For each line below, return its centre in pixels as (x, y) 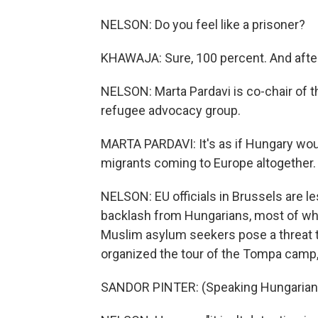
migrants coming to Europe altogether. (208, 163)
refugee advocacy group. (171, 110)
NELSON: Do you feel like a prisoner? (203, 24)
